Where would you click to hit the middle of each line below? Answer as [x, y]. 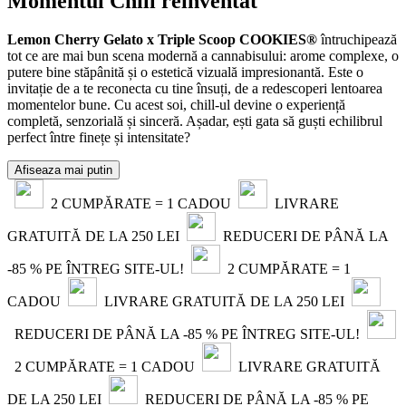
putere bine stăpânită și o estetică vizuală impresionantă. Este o [185, 72]
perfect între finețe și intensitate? [99, 138]
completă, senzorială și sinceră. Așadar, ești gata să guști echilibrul [195, 121]
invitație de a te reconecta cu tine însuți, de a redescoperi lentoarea [195, 89]
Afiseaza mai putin [63, 170]
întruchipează [357, 40]
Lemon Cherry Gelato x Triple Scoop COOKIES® [162, 40]
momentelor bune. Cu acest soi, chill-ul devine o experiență [176, 105]
